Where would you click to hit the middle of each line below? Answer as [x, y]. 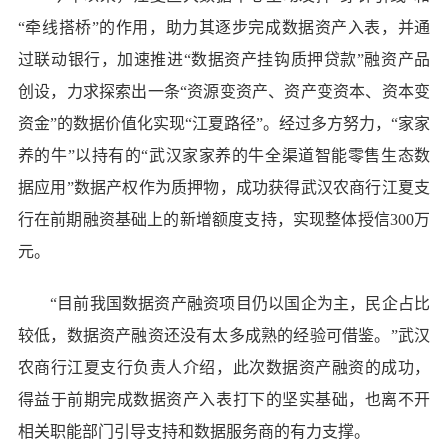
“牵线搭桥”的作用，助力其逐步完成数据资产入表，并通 [224, 27]
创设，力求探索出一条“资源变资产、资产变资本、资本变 [224, 91]
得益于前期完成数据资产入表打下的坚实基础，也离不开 [224, 399]
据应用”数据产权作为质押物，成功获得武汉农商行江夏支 [224, 187]
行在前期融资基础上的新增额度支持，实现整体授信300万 [224, 219]
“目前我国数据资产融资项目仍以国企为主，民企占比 [240, 303]
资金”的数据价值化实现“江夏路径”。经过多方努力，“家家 [224, 123]
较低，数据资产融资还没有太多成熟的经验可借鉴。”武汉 [224, 335]
